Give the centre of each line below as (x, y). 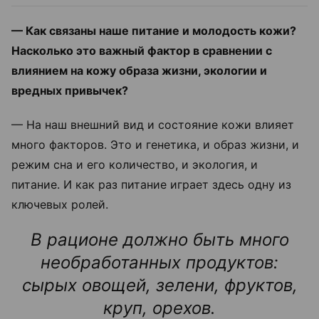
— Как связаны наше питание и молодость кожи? (154, 30)
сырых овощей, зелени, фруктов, (159, 285)
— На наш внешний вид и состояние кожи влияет (153, 124)
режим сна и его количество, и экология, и (135, 164)
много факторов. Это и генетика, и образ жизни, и (155, 144)
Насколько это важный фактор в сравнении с (142, 50)
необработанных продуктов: (159, 262)
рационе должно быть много (165, 239)
